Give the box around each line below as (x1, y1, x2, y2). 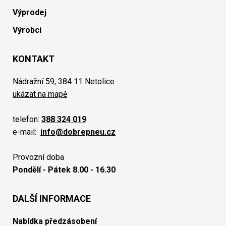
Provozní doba (13, 152, 64, 162)
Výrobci (13, 25, 41, 35)
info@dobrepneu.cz (40, 127, 116, 137)
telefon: (13, 115, 41, 124)
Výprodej (13, 8, 46, 17)
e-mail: (13, 127, 40, 137)
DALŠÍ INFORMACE (13, 193, 91, 204)
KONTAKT (13, 53, 54, 64)
